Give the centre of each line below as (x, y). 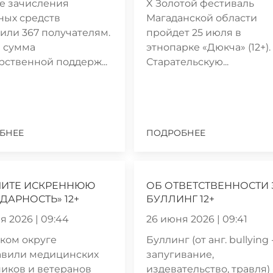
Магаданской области (202, 18)
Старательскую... (188, 62)
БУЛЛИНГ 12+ (181, 199)
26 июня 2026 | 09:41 (197, 219)
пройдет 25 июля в (194, 32)
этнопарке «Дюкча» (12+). (209, 47)
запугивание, (180, 254)
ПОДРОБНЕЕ (176, 133)
